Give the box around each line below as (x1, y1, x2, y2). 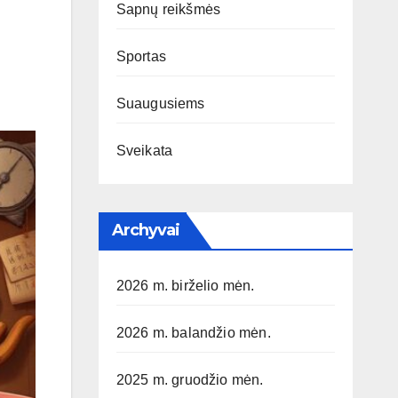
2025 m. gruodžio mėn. (115, 372, 264, 388)
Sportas (115, 49, 166, 65)
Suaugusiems (115, 96, 205, 112)
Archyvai (111, 220, 180, 241)
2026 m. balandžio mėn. (115, 325, 271, 341)
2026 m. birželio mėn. (115, 278, 255, 294)
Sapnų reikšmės (115, 2, 221, 18)
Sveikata (115, 143, 173, 159)
